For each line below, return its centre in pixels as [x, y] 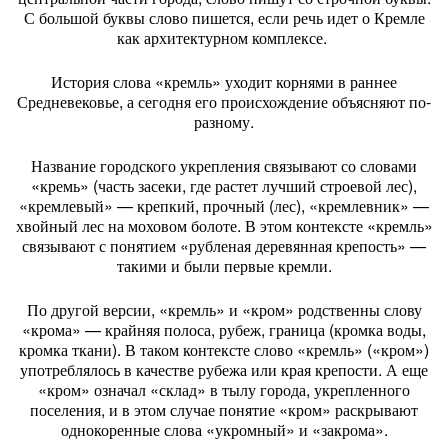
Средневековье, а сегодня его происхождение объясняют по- [224, 101]
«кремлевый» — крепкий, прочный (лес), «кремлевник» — [224, 205]
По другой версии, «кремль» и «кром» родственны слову [224, 309]
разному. [224, 121]
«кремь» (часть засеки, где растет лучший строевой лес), [224, 185]
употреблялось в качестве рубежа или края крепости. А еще [224, 369]
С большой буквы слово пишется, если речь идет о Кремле [224, 17]
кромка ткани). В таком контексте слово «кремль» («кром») [224, 349]
